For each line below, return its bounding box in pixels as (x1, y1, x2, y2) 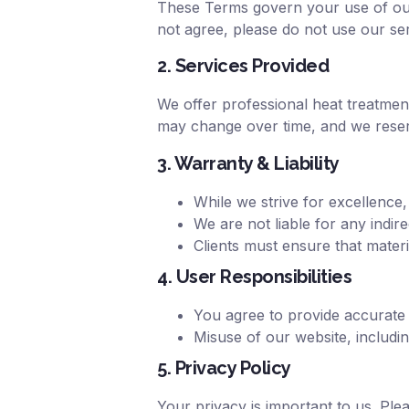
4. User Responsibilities (157, 265, 351, 288)
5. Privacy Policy (157, 356, 291, 379)
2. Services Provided (157, 55, 329, 78)
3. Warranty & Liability (157, 152, 340, 174)
